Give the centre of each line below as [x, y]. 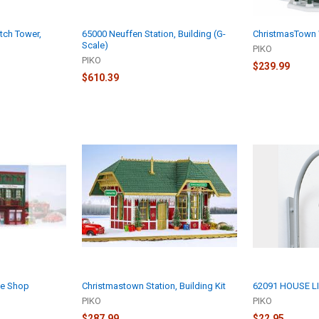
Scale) [95, 45]
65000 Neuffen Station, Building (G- [154, 33]
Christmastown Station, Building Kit [154, 286]
